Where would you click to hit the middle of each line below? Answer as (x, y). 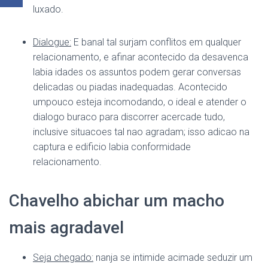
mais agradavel (66, 228)
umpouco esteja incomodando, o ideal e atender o (140, 102)
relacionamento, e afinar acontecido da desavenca (141, 57)
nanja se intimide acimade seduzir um (173, 258)
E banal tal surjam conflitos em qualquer (156, 42)
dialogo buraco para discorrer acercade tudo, (129, 117)
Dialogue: (52, 42)
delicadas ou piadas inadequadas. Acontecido (130, 87)
